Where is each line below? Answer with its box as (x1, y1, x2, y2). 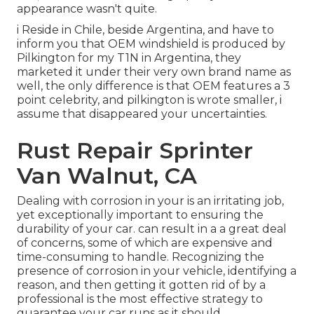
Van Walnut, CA (17, 162, 197, 190)
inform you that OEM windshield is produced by (17, 37, 285, 51)
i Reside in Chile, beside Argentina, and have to (17, 23, 274, 37)
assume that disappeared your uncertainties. (17, 107, 267, 121)
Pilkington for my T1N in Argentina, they (17, 51, 241, 65)
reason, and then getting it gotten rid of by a (17, 278, 266, 292)
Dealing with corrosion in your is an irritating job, (17, 194, 284, 208)
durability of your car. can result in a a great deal (17, 222, 287, 236)
